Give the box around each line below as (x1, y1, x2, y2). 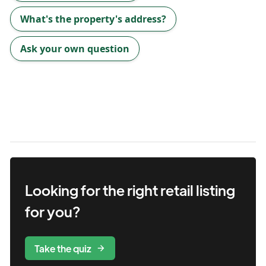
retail (160, 180, 194, 199)
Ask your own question (20, 42, 129, 55)
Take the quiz (34, 242, 91, 255)
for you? (25, 202, 80, 220)
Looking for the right (25, 180, 158, 199)
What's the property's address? (20, 12, 166, 26)
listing (196, 180, 235, 199)
